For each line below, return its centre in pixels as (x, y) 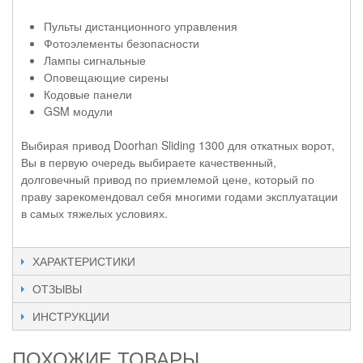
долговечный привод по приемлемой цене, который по (168, 179)
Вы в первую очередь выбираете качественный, (149, 162)
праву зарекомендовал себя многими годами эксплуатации (179, 196)
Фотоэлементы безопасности (122, 43)
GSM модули (78, 111)
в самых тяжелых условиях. (94, 213)
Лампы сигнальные (95, 60)
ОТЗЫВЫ (57, 288)
